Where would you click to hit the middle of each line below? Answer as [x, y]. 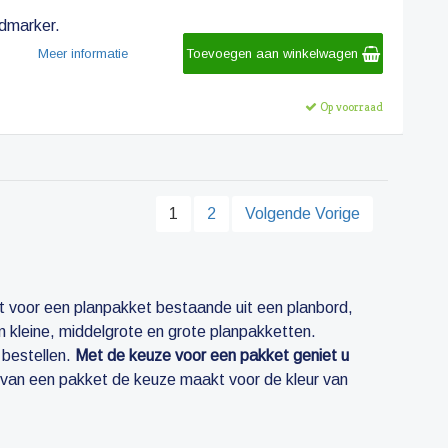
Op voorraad [349, 106]
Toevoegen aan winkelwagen [273, 53]
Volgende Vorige [302, 213]
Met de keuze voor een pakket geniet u [212, 355]
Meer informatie [82, 53]
